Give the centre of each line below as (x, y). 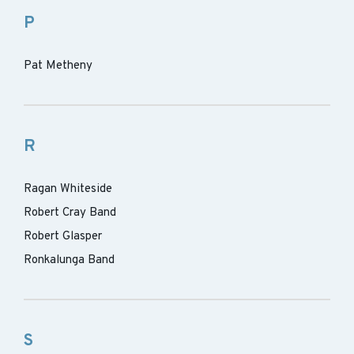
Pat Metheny (58, 66)
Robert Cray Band (70, 213)
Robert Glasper (63, 237)
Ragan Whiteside (68, 189)
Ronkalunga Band (69, 260)
